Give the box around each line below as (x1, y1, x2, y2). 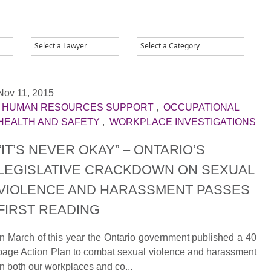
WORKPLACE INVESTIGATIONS (109, 117, 256, 128)
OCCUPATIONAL (163, 102, 239, 113)
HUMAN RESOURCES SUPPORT (2, 102, 154, 113)
